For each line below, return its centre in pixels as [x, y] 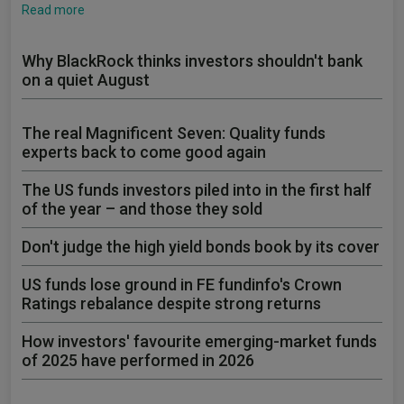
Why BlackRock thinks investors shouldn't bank [192, 61]
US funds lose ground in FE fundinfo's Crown [182, 285]
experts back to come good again [144, 152]
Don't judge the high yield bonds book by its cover [201, 247]
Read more [53, 10]
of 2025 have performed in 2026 [138, 360]
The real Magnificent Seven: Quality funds [174, 133]
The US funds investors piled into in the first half [197, 190]
